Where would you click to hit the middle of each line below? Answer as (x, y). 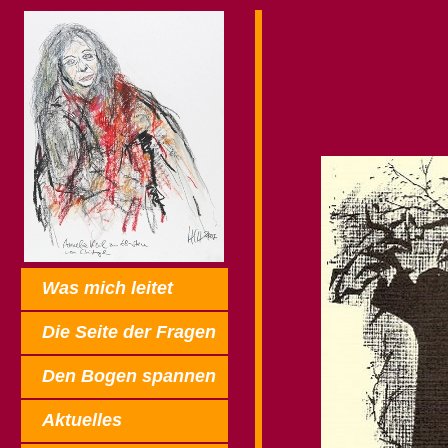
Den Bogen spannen (129, 376)
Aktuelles (82, 420)
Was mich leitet (107, 288)
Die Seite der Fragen (129, 332)
